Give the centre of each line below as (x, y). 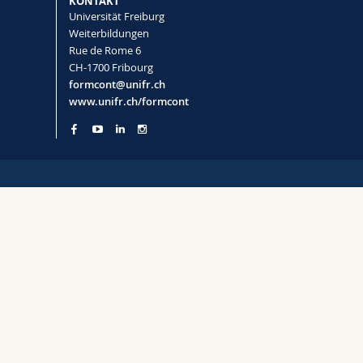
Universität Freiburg (116, 17)
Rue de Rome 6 (105, 51)
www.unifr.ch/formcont (128, 102)
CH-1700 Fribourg (111, 68)
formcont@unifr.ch (117, 85)
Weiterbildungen (109, 34)
